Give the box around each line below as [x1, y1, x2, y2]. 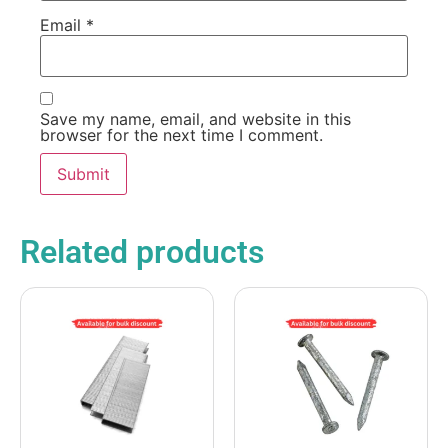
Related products [20, 233, 264, 272]
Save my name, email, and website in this [40, 109, 351, 130]
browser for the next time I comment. [40, 125, 323, 146]
